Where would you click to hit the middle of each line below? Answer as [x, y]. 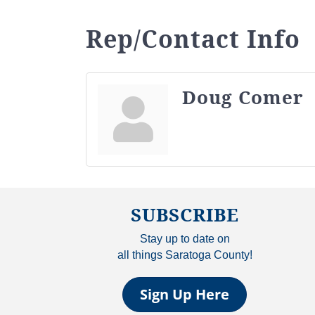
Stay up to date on [185, 238]
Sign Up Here [185, 294]
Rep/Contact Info [193, 38]
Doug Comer [243, 97]
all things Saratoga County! [185, 255]
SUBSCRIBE [185, 214]
